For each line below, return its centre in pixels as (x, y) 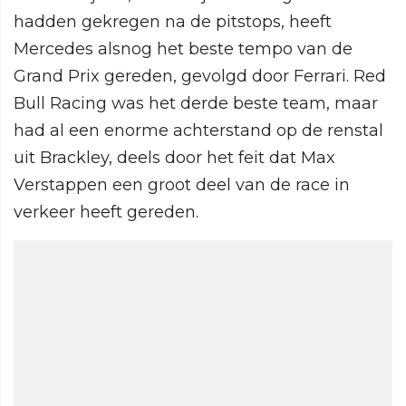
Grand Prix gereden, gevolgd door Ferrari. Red (200, 77)
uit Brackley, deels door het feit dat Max (174, 158)
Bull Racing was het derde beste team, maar (196, 104)
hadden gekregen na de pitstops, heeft (173, 22)
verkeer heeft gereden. (106, 213)
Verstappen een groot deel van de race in (182, 185)
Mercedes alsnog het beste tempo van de (183, 49)
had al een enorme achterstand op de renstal (198, 131)
